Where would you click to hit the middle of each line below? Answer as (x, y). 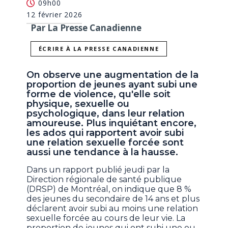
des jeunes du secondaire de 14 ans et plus (113, 199)
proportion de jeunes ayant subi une (112, 85)
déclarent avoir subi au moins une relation (112, 209)
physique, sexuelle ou (78, 104)
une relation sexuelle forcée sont (105, 143)
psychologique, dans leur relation (106, 114)
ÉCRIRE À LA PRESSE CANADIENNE (99, 49)
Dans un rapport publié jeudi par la (98, 170)
